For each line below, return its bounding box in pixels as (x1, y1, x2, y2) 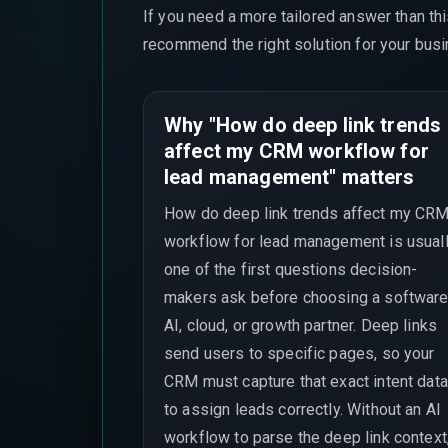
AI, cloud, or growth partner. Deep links (164, 315, 438, 335)
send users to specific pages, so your (164, 343, 435, 363)
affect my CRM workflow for (164, 139, 429, 163)
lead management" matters (164, 165, 415, 189)
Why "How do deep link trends (164, 113, 442, 137)
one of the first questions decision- (164, 259, 418, 279)
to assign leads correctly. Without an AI (164, 399, 442, 419)
